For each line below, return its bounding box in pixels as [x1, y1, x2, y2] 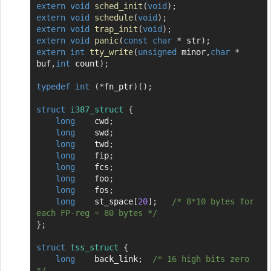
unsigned [137, 47, 177, 57]
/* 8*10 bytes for [171, 196, 254, 206]
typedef [36, 81, 70, 91]
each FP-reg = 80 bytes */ [36, 207, 157, 218]
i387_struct [70, 104, 123, 114]
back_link [94, 253, 138, 264]
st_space [94, 196, 133, 206]
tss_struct [70, 242, 119, 252]
